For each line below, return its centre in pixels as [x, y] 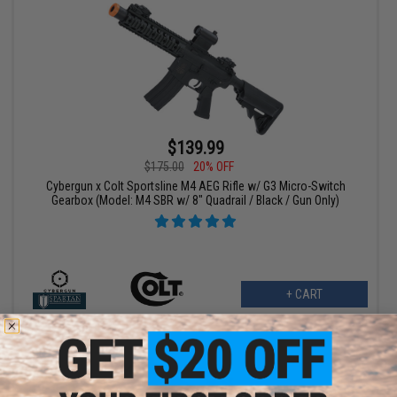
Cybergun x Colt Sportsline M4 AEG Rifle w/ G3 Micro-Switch [195, 187]
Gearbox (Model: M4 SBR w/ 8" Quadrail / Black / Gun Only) [196, 201]
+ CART [304, 295]
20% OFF [213, 167]
